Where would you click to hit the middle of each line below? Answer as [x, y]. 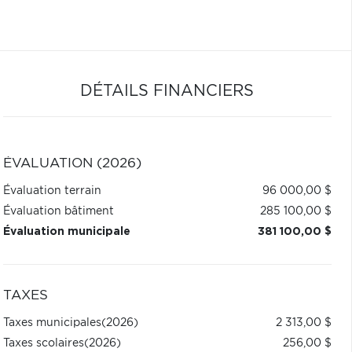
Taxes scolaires [43, 343]
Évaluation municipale [66, 232]
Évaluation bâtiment [58, 211]
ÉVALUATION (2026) [72, 163]
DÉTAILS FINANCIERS [167, 91]
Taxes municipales [52, 323]
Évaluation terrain [52, 191]
